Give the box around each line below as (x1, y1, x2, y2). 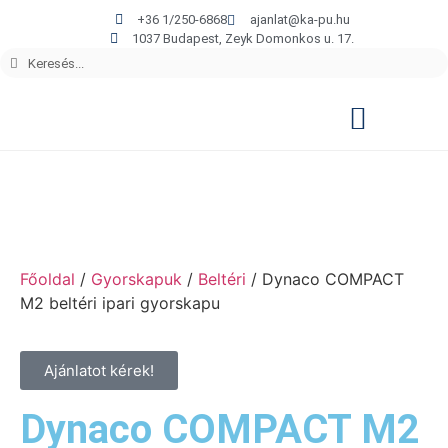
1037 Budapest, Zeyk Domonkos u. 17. (132, 31, 355, 46)
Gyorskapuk (91, 269, 182, 289)
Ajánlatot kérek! (44, 361, 154, 380)
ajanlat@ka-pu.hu (249, 12, 350, 27)
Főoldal (20, 269, 75, 289)
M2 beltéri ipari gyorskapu (20, 293, 220, 313)
